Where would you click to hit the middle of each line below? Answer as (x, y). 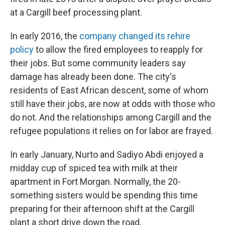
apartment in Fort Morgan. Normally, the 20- (95, 182)
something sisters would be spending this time (104, 195)
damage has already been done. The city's (93, 77)
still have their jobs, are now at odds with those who (113, 104)
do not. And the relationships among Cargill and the (111, 117)
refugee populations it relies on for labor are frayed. (111, 131)
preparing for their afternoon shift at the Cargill (102, 209)
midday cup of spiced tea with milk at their (94, 168)
